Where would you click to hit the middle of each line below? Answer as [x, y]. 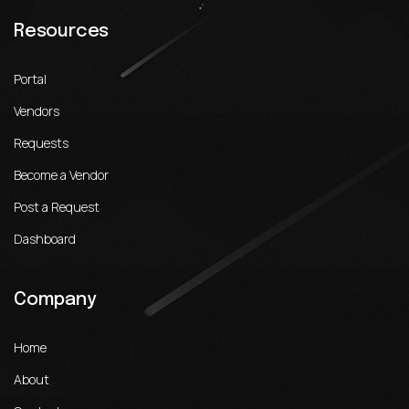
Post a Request [57, 207]
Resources [62, 31]
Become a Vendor [61, 175]
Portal [30, 79]
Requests [41, 143]
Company [55, 300]
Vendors [37, 111]
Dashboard [45, 239]
